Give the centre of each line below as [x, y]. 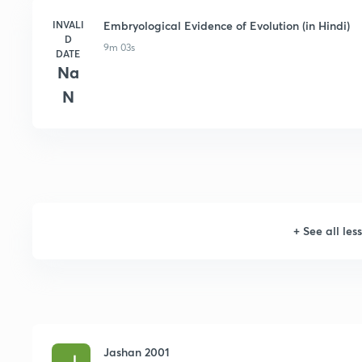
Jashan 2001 [137, 352]
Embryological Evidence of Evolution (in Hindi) [227, 25]
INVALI [68, 24]
